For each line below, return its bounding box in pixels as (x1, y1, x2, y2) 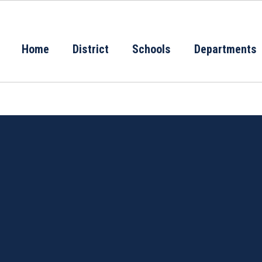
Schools (132, 42, 171, 56)
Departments (194, 42, 257, 56)
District (73, 42, 109, 56)
